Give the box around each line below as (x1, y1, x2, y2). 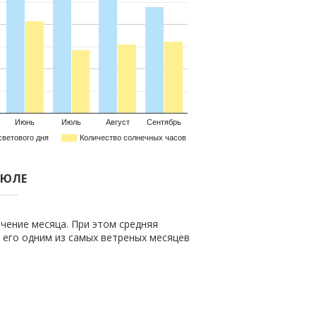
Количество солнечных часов (80, 133, 186, 142)
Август (105, 118, 130, 127)
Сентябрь (147, 118, 182, 127)
